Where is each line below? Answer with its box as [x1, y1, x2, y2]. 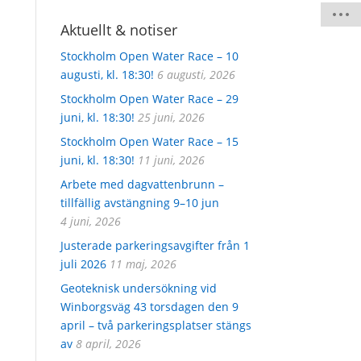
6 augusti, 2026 [156, 66, 235, 82]
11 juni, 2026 [137, 151, 205, 168]
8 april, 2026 [75, 335, 141, 351]
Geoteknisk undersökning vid [60, 280, 217, 296]
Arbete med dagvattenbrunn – [60, 176, 224, 192]
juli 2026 [60, 255, 106, 272]
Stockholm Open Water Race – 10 [60, 48, 239, 64]
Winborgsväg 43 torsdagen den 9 [60, 298, 239, 314]
